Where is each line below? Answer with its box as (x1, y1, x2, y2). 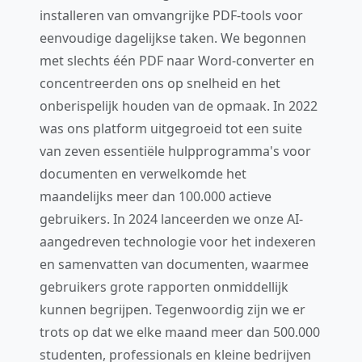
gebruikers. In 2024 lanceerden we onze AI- (40, 209, 303, 228)
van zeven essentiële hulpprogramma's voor (40, 141, 311, 160)
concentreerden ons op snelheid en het (40, 74, 280, 92)
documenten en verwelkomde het (40, 164, 246, 183)
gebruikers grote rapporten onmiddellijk (40, 277, 288, 296)
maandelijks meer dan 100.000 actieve (40, 187, 271, 205)
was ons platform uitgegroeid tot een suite (40, 119, 302, 137)
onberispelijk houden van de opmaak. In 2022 (40, 96, 318, 115)
